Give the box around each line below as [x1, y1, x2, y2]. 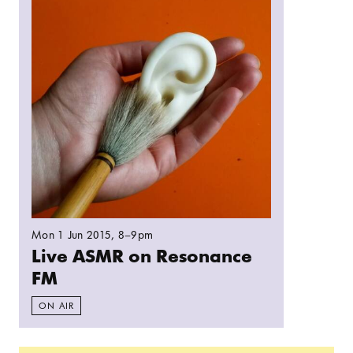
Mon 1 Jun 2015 [32, 228, 112, 242]
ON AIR [39, 299, 75, 311]
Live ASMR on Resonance [32, 245, 252, 267]
